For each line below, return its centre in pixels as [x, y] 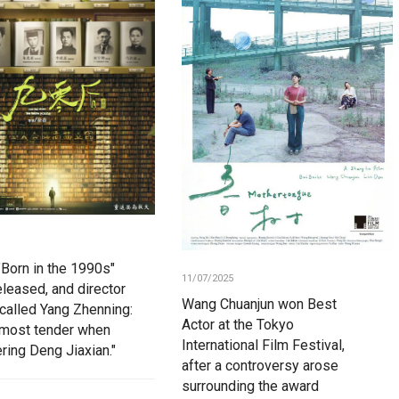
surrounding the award [250, 386]
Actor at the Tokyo [237, 324]
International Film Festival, [263, 345]
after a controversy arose [260, 365]
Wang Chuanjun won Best [259, 304]
